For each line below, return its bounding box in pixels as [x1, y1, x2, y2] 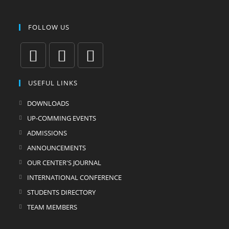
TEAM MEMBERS [27, 202, 78, 212]
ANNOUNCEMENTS [27, 143, 86, 152]
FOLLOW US [28, 22, 70, 32]
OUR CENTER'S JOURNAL [27, 157, 102, 167]
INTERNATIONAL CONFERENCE [27, 172, 122, 182]
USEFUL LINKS [28, 78, 78, 87]
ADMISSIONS [27, 128, 67, 138]
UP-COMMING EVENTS [27, 113, 97, 123]
